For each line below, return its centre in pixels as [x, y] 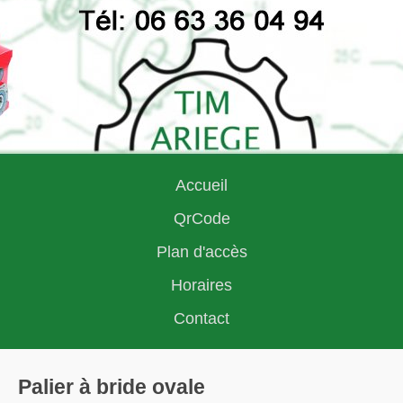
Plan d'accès [201, 252]
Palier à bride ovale [112, 387]
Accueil [201, 185]
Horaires [201, 285]
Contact [201, 318]
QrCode [201, 219]
